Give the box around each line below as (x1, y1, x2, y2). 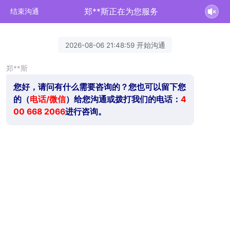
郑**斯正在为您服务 (84, 6, 159, 16)
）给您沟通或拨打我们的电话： (65, 94, 181, 105)
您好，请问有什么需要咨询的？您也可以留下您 (13, 82, 186, 92)
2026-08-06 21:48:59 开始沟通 (65, 41, 165, 49)
